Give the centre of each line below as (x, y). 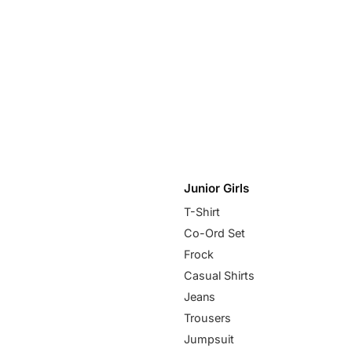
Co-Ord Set (214, 233)
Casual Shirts (219, 275)
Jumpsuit (209, 339)
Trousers (207, 317)
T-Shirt (202, 211)
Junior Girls (216, 188)
